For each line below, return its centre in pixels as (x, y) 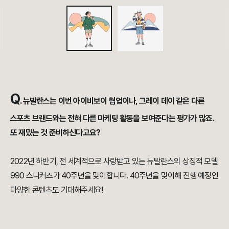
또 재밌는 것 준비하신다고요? (55, 133)
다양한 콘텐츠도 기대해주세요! (57, 190)
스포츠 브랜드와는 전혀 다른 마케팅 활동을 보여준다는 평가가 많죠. (112, 119)
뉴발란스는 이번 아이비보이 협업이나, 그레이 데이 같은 (107, 101)
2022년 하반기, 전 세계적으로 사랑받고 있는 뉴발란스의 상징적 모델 (114, 162)
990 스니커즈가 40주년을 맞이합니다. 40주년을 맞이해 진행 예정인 (114, 176)
